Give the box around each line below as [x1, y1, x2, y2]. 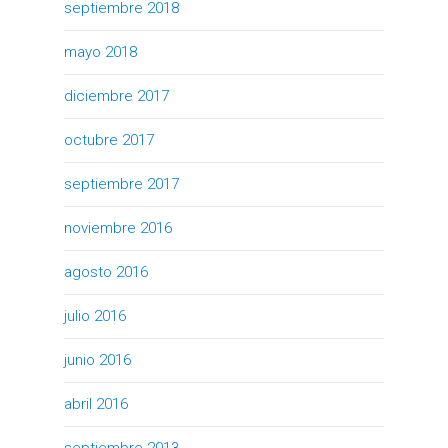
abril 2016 [64, 394, 128, 413]
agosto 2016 [64, 262, 148, 281]
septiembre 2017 [64, 174, 179, 193]
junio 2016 [64, 350, 131, 369]
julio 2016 [64, 306, 126, 325]
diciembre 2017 [64, 86, 169, 105]
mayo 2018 [64, 42, 137, 61]
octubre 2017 [64, 130, 154, 149]
